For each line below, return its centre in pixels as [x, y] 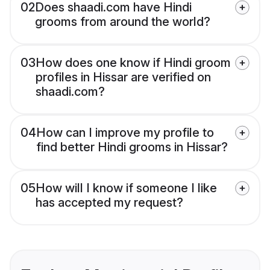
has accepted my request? [109, 203]
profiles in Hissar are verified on [123, 77]
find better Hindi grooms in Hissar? [132, 147]
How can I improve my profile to [125, 133]
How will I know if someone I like [126, 188]
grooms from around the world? [123, 22]
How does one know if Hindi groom [133, 63]
